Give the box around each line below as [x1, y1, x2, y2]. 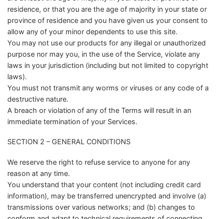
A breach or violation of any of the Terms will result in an [7, 106, 191, 114]
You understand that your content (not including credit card [7, 180, 201, 189]
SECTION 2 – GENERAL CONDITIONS [7, 137, 131, 146]
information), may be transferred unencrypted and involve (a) [7, 192, 206, 200]
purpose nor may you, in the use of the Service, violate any [7, 49, 200, 58]
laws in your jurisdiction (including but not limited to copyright [7, 61, 208, 69]
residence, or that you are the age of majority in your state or [7, 4, 207, 13]
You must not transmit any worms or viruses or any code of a [7, 83, 209, 92]
